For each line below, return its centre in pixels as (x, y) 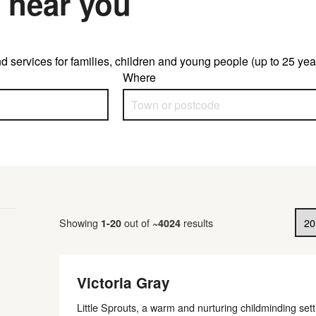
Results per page (101, 215)
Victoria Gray (123, 282)
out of (137, 223)
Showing (79, 223)
